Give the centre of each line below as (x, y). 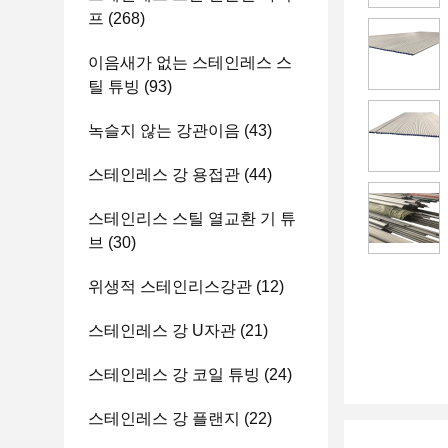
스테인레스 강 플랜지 (164, 418)
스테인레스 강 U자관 (162, 330)
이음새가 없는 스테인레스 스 (190, 62)
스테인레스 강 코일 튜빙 (174, 374)
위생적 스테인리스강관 (170, 286)
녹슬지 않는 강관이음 (164, 130)
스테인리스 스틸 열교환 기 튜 (192, 218)
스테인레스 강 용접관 (164, 174)
